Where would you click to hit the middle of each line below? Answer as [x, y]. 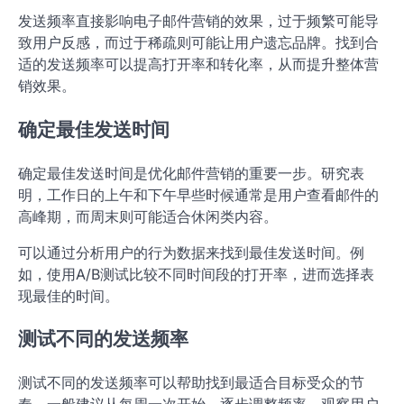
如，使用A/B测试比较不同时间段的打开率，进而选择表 [196, 274]
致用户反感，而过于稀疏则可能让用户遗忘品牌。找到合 [198, 42]
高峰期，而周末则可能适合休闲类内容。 [148, 216]
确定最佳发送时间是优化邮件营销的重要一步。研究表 [191, 173]
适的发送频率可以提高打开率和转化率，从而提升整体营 [198, 64]
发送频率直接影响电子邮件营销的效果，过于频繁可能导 [198, 20]
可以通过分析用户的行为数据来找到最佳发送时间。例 [191, 252]
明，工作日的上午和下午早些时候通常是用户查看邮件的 [198, 194]
